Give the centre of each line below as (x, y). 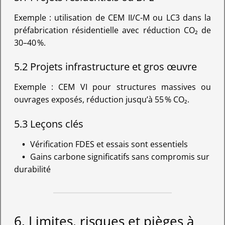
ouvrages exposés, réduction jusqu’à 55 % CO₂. (101, 100)
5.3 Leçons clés (48, 124)
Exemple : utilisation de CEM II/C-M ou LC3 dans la (113, 18)
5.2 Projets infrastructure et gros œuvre (105, 67)
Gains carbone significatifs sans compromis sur (120, 156)
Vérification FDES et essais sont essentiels (109, 144)
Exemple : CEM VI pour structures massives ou (113, 87)
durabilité (32, 169)
